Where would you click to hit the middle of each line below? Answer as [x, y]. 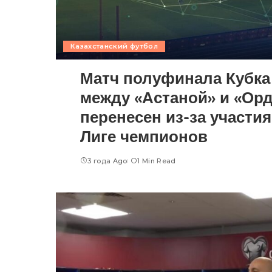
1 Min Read [157, 161]
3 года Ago [107, 161]
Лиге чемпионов [144, 137]
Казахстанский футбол [114, 46]
